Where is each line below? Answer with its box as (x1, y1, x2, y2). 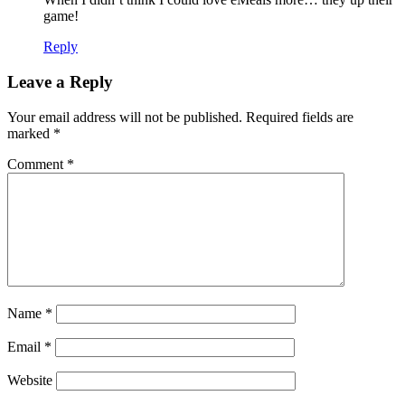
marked (7, 125, 53, 141)
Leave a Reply (7, 71, 113, 91)
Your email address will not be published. (7, 108, 242, 125)
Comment (7, 155, 67, 172)
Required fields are (246, 108, 353, 125)
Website (7, 372, 52, 388)
